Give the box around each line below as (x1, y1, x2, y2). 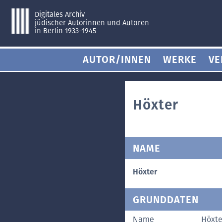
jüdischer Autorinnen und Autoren (34, 18, 150, 27)
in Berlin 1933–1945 (34, 26, 97, 36)
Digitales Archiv (34, 9, 85, 19)
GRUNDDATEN (133, 193, 199, 206)
